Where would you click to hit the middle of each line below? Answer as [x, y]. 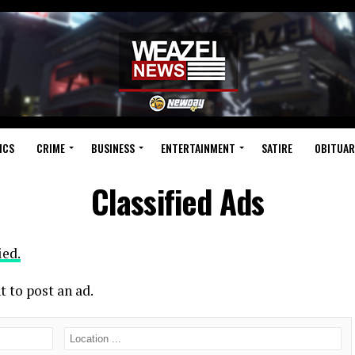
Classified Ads [177, 201]
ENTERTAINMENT [198, 148]
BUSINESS [113, 148]
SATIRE [277, 148]
